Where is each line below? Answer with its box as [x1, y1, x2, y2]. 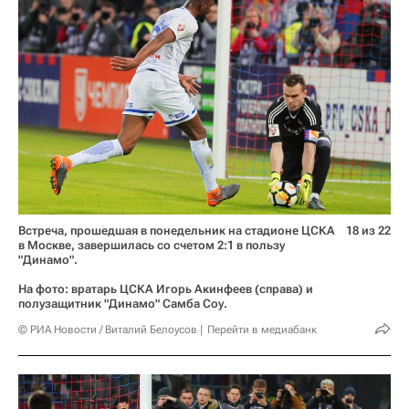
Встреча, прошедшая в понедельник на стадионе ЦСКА [18, 223, 335, 237]
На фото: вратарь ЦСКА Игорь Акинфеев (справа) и [18, 281, 313, 296]
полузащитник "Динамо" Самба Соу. [18, 296, 227, 310]
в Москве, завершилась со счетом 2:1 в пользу [18, 237, 285, 252]
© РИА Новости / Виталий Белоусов [18, 322, 197, 336]
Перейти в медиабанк [207, 322, 317, 336]
